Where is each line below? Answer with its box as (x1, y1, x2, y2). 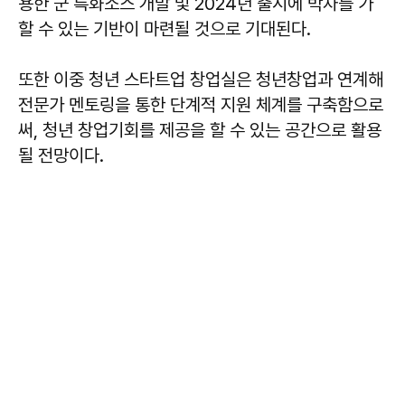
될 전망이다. (18, 145, 104, 167)
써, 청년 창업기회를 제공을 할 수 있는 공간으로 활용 (18, 119, 381, 142)
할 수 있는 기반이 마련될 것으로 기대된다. (18, 18, 311, 41)
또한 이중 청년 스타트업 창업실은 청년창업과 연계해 (18, 69, 383, 91)
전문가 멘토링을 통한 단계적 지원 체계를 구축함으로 (18, 94, 383, 117)
